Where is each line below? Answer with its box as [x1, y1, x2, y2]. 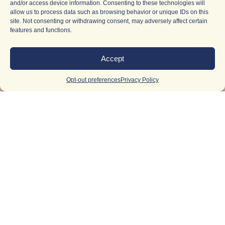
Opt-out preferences [66, 76, 121, 83]
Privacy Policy [121, 76, 159, 83]
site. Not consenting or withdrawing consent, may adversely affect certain [10, 18, 207, 25]
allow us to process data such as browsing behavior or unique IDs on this [10, 9, 208, 16]
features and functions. [10, 27, 72, 34]
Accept [101, 54, 124, 63]
